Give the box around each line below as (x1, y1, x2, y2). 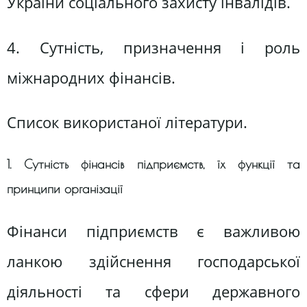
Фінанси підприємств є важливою (7, 220, 300, 242)
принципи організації (7, 182, 123, 197)
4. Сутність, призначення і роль (7, 36, 300, 58)
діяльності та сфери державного (7, 280, 300, 302)
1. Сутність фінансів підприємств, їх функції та (7, 157, 300, 172)
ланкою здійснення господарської (7, 250, 300, 272)
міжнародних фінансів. (7, 66, 175, 88)
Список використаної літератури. (7, 111, 247, 133)
